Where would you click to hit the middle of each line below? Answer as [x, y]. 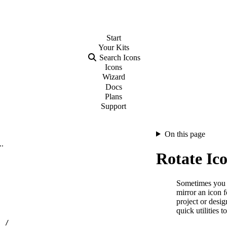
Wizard [113, 77]
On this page [185, 134]
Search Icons [120, 57]
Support [113, 106]
